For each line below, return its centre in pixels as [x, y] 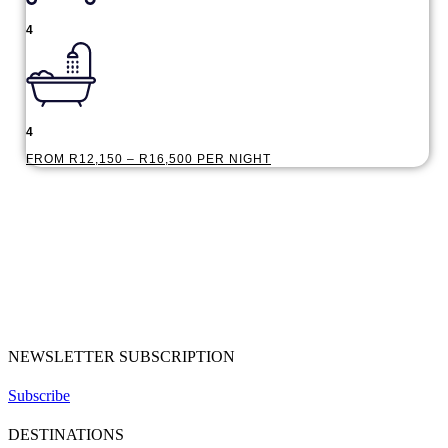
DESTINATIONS [66, 435]
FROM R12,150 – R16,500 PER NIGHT [148, 159]
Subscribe [39, 395]
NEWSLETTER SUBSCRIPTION [121, 356]
